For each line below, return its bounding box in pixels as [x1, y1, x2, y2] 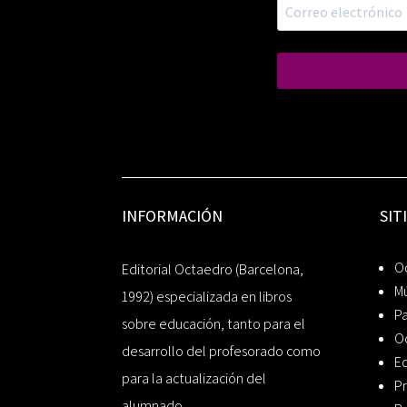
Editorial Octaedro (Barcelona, [122, 260, 304, 280]
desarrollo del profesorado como [122, 342, 322, 362]
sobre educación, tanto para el [122, 314, 306, 334]
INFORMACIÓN [122, 204, 223, 226]
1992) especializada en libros [122, 287, 293, 307]
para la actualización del [122, 369, 267, 389]
